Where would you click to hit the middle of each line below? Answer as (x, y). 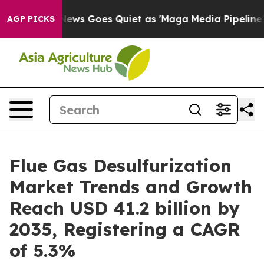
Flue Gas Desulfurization (121, 166)
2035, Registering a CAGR (125, 229)
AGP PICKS (31, 19)
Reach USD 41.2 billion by (125, 208)
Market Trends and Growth (131, 187)
